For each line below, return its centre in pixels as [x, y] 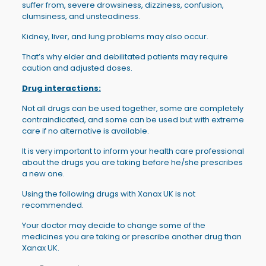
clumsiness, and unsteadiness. [81, 16]
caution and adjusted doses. [77, 68]
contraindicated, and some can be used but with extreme [133, 119]
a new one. [43, 173]
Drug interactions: [61, 88]
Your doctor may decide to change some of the [113, 225]
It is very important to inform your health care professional [133, 151]
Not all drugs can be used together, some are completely [132, 108]
